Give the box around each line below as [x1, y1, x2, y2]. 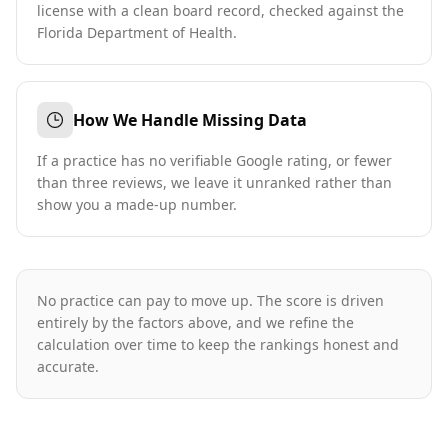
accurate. [37, 357, 99, 376]
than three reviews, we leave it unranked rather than [37, 173, 392, 192]
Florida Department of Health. [37, 23, 237, 42]
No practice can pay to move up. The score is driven [37, 291, 384, 310]
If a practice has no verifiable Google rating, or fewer [37, 151, 392, 170]
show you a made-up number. [37, 195, 237, 214]
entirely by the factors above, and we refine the [37, 313, 354, 332]
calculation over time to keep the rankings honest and [37, 335, 399, 354]
